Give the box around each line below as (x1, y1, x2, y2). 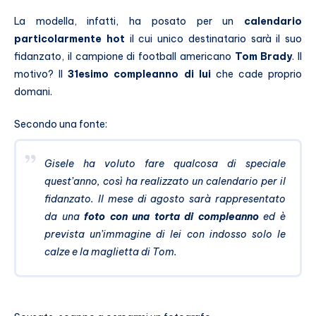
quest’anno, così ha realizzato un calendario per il (44, 175, 286, 188)
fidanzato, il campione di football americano (14, 50, 235, 63)
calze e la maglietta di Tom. (44, 245, 177, 259)
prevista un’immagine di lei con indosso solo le (44, 228, 286, 241)
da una (44, 210, 85, 224)
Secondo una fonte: (14, 118, 107, 131)
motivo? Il (14, 68, 68, 81)
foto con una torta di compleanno (84, 210, 259, 224)
